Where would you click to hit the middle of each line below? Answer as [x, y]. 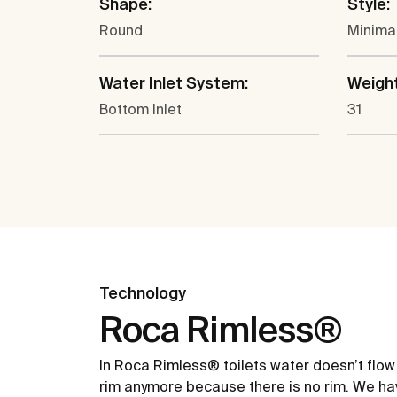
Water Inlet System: [174, 83]
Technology [143, 293]
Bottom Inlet [140, 109]
